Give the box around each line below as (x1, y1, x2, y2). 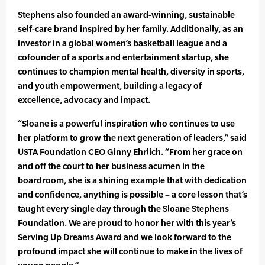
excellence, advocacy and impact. (18, 95, 150, 105)
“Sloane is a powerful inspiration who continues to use (18, 118, 235, 129)
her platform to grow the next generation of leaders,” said (18, 132, 247, 143)
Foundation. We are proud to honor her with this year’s (18, 218, 236, 228)
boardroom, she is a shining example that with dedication (18, 175, 247, 186)
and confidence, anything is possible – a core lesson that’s (18, 189, 247, 200)
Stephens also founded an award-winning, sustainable (18, 9, 235, 20)
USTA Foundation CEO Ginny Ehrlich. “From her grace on (18, 147, 243, 157)
